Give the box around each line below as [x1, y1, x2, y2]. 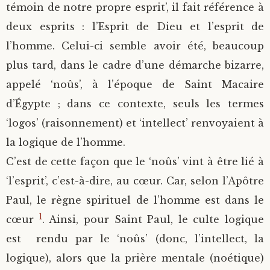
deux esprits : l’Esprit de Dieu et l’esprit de [6, 20, 264, 33]
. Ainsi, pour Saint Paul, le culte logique [42, 213, 264, 225]
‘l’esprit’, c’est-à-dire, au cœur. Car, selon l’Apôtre [6, 175, 264, 187]
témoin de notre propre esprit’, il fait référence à [6, 1, 264, 13]
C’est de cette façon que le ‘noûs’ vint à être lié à [6, 155, 264, 168]
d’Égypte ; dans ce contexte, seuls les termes [6, 98, 264, 110]
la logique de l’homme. [6, 136, 125, 148]
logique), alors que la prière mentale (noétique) [6, 252, 264, 264]
